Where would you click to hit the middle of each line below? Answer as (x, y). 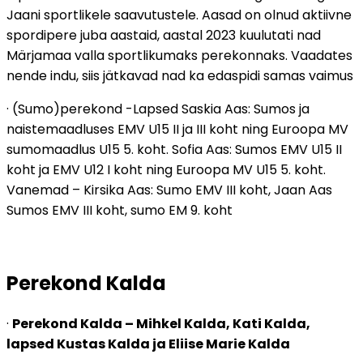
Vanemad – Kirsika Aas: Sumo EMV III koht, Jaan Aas (169, 190)
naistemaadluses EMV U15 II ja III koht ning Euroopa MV (177, 129)
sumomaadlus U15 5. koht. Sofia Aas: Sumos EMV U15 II (174, 149)
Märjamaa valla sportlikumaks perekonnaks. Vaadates (179, 55)
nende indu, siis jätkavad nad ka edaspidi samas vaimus (180, 75)
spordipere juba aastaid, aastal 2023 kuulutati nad (164, 35)
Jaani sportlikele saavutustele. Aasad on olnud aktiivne (179, 15)
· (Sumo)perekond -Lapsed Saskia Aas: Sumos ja (158, 109)
